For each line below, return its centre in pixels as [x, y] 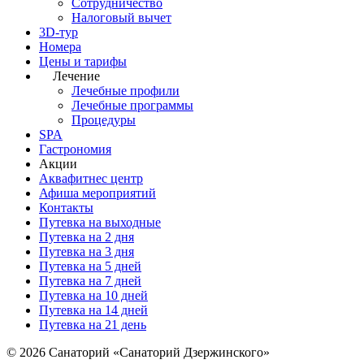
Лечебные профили [126, 91]
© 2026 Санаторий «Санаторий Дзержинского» [138, 352]
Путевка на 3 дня [87, 251]
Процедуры [104, 120]
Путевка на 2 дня [87, 237]
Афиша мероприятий [97, 193]
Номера [60, 47]
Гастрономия [75, 149]
